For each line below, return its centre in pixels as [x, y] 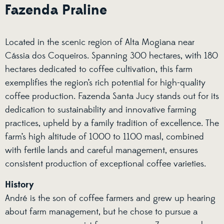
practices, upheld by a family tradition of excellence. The [112, 123]
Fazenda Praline [56, 10]
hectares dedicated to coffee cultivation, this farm [99, 69]
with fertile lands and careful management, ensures [101, 150]
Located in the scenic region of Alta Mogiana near [100, 42]
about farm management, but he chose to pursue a [101, 212]
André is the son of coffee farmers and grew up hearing [110, 199]
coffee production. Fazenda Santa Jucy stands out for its [112, 96]
